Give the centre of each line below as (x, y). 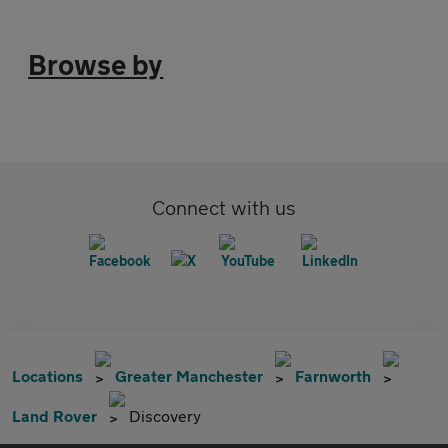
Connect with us (224, 207)
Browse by (96, 64)
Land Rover (54, 415)
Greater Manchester (189, 375)
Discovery (165, 415)
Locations (47, 375)
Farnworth (333, 375)
